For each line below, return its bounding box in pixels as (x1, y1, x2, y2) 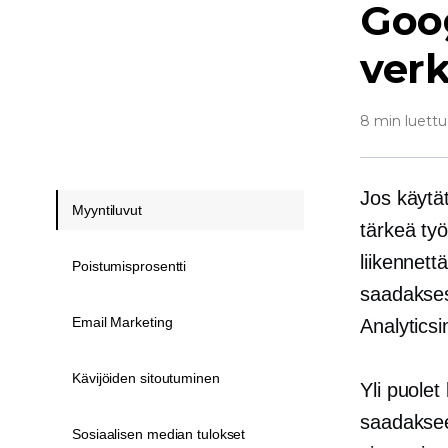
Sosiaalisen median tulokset (72, 426, 246, 442)
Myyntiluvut (72, 202, 142, 218)
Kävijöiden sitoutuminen (72, 370, 220, 386)
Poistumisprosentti (72, 258, 187, 274)
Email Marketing (72, 314, 173, 330)
